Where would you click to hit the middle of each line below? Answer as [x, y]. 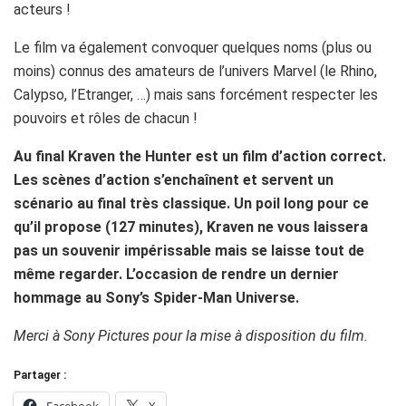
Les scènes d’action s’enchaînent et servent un [174, 179]
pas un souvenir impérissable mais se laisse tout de [189, 250]
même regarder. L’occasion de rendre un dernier [176, 274]
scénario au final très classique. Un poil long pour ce [191, 203]
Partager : [40, 375]
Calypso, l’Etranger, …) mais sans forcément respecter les [196, 94]
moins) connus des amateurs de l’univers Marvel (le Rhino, [195, 71]
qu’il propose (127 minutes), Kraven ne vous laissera [191, 227]
